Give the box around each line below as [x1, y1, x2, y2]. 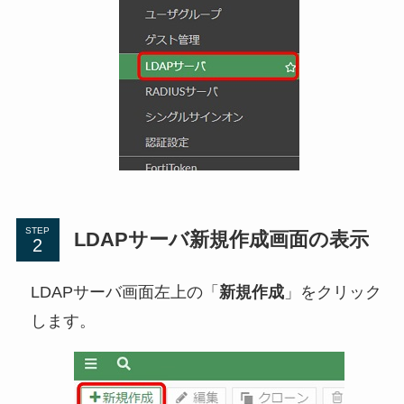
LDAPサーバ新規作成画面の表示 [73, 228, 369, 252]
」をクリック [283, 283, 381, 302]
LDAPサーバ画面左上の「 [30, 283, 219, 302]
